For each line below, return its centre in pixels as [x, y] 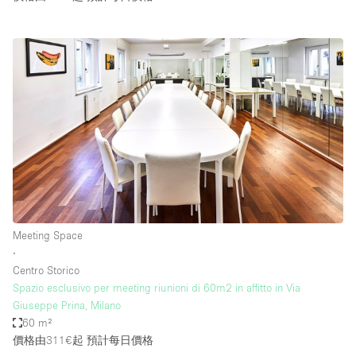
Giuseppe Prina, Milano [67, 306]
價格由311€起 [48, 341]
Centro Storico [46, 271]
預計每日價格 [118, 341]
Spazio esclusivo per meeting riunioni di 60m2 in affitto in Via [157, 288]
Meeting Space [48, 236]
